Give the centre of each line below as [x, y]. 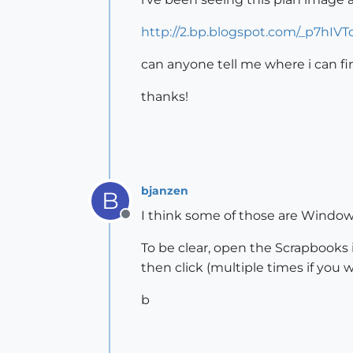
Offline [145, 223]
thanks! [165, 97]
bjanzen [165, 190]
